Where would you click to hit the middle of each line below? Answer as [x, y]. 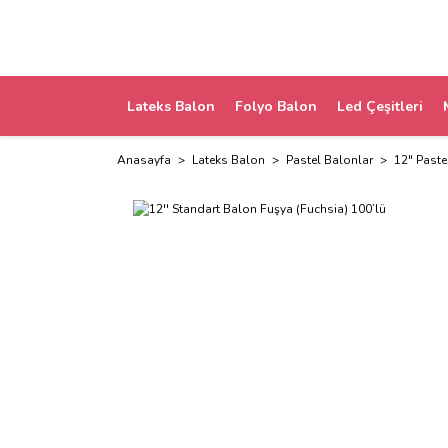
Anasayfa [144, 160]
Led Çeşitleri [380, 106]
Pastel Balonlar [329, 160]
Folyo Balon [276, 106]
